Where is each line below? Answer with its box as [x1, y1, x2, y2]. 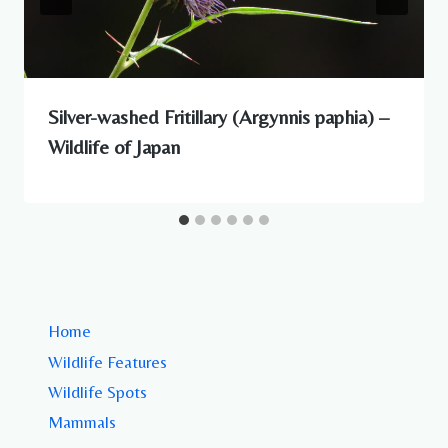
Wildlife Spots [48, 381, 147, 402]
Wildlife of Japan [48, 135, 180, 159]
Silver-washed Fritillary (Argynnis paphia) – [48, 105, 389, 129]
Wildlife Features [48, 351, 167, 372]
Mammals [48, 412, 116, 433]
